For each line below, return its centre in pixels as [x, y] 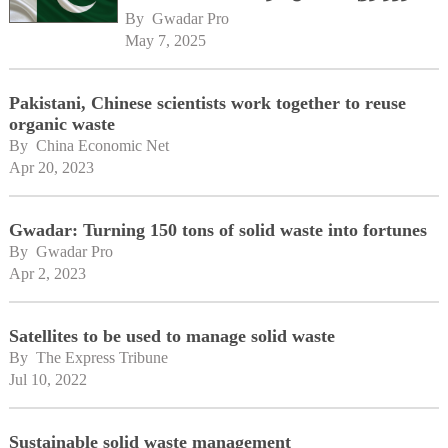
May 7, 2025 [166, 40]
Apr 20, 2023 [51, 167]
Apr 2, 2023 [47, 273]
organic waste [61, 124]
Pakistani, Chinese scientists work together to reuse [207, 103]
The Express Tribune [101, 357]
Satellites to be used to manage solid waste [171, 336]
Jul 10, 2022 [47, 379]
